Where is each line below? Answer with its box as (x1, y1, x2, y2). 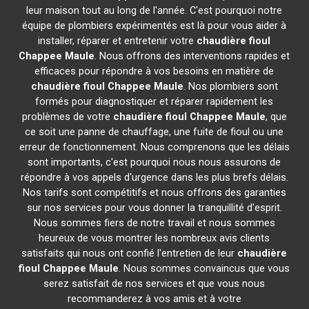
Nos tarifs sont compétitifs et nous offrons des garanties (22, 186, 286, 199)
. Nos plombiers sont (183, 80, 278, 92)
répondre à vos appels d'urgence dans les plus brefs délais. (20, 171, 288, 183)
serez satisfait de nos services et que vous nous (43, 277, 266, 290)
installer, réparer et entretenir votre (38, 34, 197, 47)
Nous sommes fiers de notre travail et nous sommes (33, 217, 275, 229)
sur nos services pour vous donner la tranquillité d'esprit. (26, 201, 282, 214)
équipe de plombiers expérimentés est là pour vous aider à (22, 19, 287, 32)
